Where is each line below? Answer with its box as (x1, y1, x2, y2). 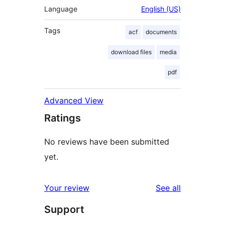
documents (146, 28, 177, 36)
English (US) (141, 4, 181, 13)
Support (44, 203, 84, 215)
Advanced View (44, 95, 103, 105)
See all (156, 182, 181, 193)
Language (44, 4, 77, 13)
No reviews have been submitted (44, 136, 169, 147)
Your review (44, 182, 89, 193)
